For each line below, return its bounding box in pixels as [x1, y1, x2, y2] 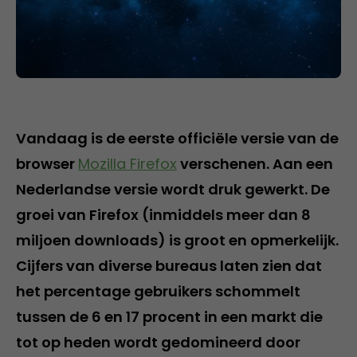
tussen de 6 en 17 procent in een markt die [16, 306, 323, 327]
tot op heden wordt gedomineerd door [16, 331, 300, 352]
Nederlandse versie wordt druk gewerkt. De [16, 178, 330, 199]
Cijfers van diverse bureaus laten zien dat [16, 255, 322, 276]
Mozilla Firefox [78, 153, 177, 174]
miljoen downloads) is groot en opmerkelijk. [16, 229, 339, 250]
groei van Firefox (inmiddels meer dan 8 [16, 204, 311, 225]
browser [16, 153, 78, 174]
